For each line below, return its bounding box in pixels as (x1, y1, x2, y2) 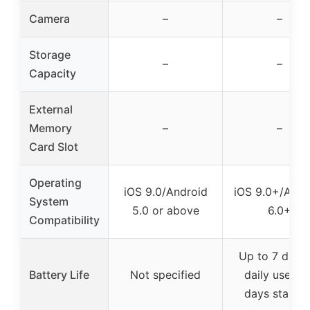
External (29, 102, 73, 116)
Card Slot (29, 140, 78, 154)
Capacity (29, 66, 76, 80)
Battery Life (29, 268, 89, 282)
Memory (29, 121, 72, 135)
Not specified (130, 268, 201, 282)
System (29, 194, 69, 208)
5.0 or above (131, 203, 199, 217)
